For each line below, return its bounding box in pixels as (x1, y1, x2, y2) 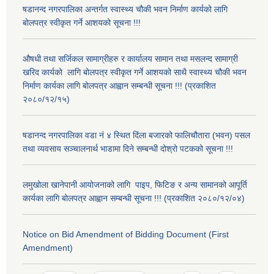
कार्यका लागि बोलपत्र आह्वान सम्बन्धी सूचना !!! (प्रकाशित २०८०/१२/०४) (23, 193, 245, 204)
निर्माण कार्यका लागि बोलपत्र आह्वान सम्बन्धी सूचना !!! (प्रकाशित (23, 81, 216, 91)
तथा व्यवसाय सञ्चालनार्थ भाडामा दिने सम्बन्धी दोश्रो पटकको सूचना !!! (23, 144, 233, 154)
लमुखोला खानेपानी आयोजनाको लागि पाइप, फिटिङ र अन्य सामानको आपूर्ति (23, 180, 247, 190)
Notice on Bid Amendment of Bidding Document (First (23, 229, 229, 240)
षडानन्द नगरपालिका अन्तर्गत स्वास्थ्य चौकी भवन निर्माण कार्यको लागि (23, 4, 228, 15)
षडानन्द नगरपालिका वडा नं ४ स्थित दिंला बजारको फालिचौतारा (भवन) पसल (23, 130, 250, 141)
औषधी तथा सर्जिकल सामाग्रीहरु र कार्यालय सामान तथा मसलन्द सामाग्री (23, 54, 238, 64)
